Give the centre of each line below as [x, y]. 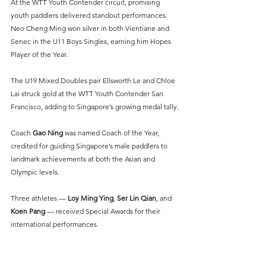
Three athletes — [38, 198]
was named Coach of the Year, [112, 132]
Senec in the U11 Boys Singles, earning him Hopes [92, 41]
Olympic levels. [35, 172]
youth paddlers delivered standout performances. [90, 15]
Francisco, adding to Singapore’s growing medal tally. [95, 106]
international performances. [55, 224]
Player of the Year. [39, 54]
